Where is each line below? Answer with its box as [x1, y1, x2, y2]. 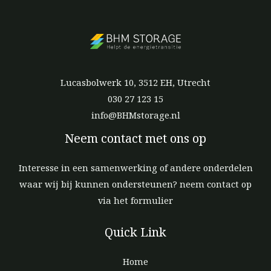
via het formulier [98, 194, 173, 206]
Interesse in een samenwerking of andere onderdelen [18, 161, 253, 174]
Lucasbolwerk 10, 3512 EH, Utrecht [60, 76, 211, 88]
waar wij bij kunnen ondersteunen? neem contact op [19, 177, 252, 190]
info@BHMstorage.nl [91, 108, 180, 121]
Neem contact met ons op [65, 129, 206, 146]
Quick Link [105, 224, 166, 241]
